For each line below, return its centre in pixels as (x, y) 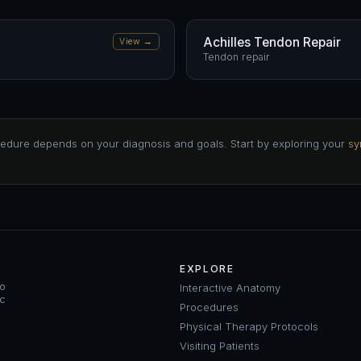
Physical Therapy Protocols (249, 326)
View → (136, 41)
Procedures (209, 307)
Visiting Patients (220, 346)
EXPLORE (207, 269)
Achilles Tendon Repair (272, 42)
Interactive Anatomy (230, 288)
